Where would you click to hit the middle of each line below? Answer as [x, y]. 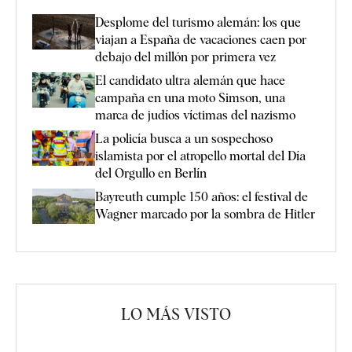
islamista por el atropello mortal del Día [200, 156]
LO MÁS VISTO [176, 315]
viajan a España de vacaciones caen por [201, 39]
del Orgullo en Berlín [151, 173]
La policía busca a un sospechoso [184, 138]
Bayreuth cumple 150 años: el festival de [202, 196]
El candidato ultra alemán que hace [190, 80]
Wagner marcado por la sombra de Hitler [205, 214]
